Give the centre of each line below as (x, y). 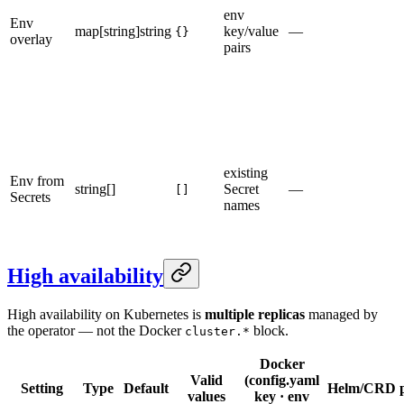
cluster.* (217, 331)
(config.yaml (282, 380)
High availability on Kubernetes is (106, 314)
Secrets (30, 197)
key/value (251, 32)
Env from (37, 181)
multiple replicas (255, 314)
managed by (341, 314)
